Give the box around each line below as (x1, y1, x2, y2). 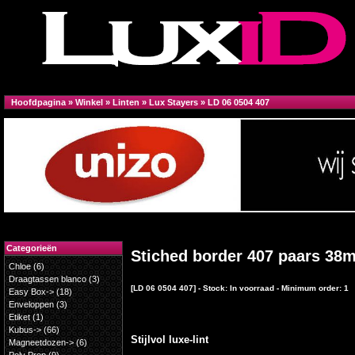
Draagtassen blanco (9, 274, 86, 284)
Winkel (75, 97, 103, 107)
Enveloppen (9, 300, 54, 309)
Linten (113, 97, 139, 107)
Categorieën (6, 243, 57, 253)
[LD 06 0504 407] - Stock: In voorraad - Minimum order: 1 (131, 284, 349, 293)
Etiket (9, 312, 30, 322)
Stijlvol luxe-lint (131, 334, 208, 346)
